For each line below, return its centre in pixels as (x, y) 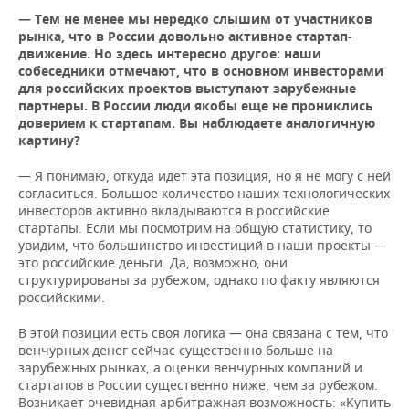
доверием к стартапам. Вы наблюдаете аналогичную (197, 123)
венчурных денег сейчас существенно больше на (176, 350)
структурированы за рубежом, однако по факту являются (199, 280)
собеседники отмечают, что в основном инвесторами (201, 71)
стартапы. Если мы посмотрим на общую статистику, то (195, 228)
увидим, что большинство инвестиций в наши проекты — (203, 245)
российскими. (62, 297)
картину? (49, 140)
